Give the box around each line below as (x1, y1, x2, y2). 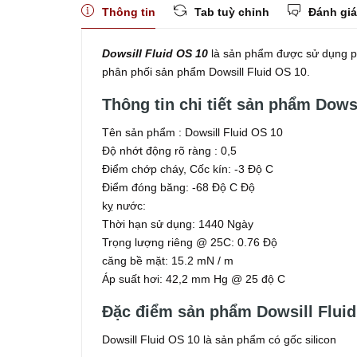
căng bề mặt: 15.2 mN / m (102, 254, 233, 267)
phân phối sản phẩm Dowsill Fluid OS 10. (102, 65, 310, 78)
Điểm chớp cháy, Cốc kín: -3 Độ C (102, 163, 273, 175)
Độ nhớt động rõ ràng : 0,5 (102, 144, 237, 157)
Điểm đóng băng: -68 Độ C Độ (102, 181, 255, 194)
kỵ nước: (102, 199, 146, 212)
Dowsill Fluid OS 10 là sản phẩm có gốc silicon (102, 333, 343, 346)
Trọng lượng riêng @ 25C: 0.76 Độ (102, 236, 277, 249)
